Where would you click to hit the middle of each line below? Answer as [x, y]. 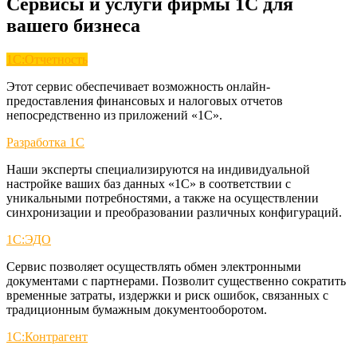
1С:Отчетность [47, 59]
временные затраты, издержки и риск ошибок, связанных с [167, 295]
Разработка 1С [45, 142]
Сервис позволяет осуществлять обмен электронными [154, 266]
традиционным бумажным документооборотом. [137, 309]
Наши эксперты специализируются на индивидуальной [158, 169]
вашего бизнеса [73, 25]
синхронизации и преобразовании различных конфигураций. [174, 212]
